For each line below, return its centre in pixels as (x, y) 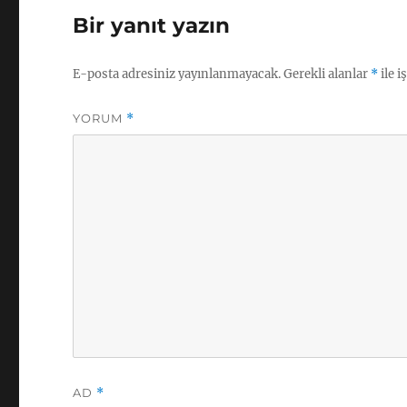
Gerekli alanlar (328, 74)
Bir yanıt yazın (152, 26)
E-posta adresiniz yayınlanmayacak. (177, 74)
